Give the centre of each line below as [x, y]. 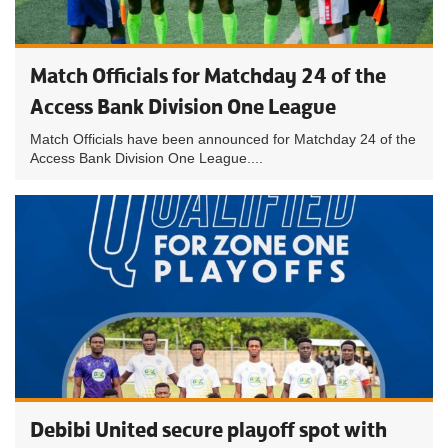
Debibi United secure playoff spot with [208, 429]
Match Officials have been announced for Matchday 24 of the [223, 139]
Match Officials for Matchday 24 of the [208, 75]
